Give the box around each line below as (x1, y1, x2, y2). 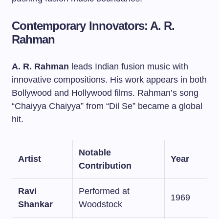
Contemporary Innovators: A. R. (12, 19, 175, 32)
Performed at (79, 186, 130, 196)
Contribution (79, 161, 131, 171)
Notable (79, 148, 111, 157)
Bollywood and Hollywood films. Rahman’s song (12, 88, 198, 98)
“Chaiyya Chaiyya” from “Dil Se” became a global (12, 101, 202, 111)
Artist (18, 154, 41, 164)
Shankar (18, 199, 53, 209)
